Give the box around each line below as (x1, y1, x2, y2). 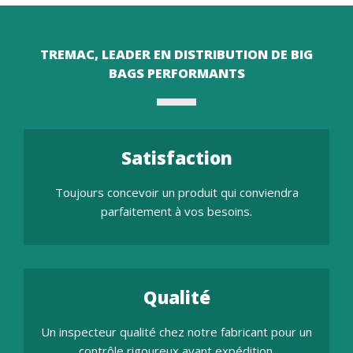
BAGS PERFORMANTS (108, 63, 245, 82)
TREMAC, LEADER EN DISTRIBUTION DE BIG (40, 44, 313, 63)
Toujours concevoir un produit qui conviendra (54, 184, 299, 200)
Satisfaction (121, 145, 232, 170)
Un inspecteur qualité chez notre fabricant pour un (41, 323, 312, 340)
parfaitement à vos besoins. (101, 203, 252, 219)
